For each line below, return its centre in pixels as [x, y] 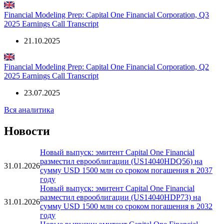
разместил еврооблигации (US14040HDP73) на [120, 197]
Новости [27, 131]
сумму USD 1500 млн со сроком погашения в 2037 [126, 170]
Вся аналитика [29, 110]
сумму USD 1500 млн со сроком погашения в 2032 [126, 206]
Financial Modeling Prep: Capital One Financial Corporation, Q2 [106, 67]
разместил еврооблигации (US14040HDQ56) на [121, 161]
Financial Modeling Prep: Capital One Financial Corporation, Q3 [106, 15]
